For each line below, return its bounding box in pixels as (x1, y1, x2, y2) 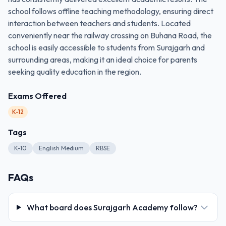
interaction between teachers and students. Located (8, 18, 191, 28)
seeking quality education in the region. (8, 67, 141, 77)
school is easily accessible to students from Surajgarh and (8, 42, 205, 52)
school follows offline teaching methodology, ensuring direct (8, 6, 213, 16)
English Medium (39, 144, 84, 152)
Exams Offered (8, 91, 67, 101)
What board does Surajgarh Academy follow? (26, 202, 198, 212)
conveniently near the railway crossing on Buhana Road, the (8, 30, 212, 40)
